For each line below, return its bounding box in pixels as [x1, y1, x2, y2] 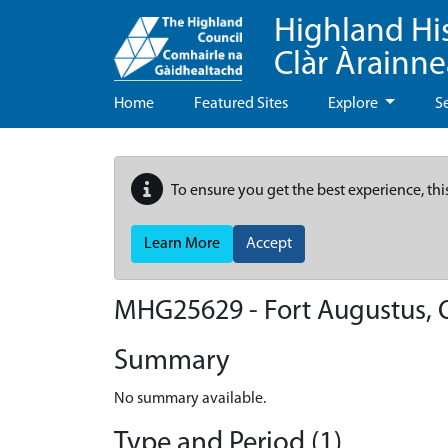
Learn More [144, 236, 220, 252]
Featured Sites [194, 96, 288, 112]
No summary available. [114, 391, 266, 407]
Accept [246, 236, 292, 252]
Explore [328, 96, 381, 112]
